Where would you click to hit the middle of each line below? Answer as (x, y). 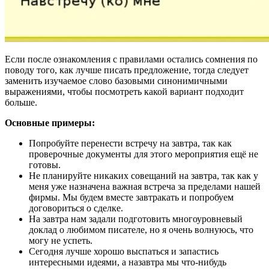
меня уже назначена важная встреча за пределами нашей (145, 186)
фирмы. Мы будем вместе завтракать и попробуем (131, 197)
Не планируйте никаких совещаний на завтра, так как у (144, 175)
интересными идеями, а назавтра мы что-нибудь (128, 262)
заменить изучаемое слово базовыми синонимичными (116, 80)
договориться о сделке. (76, 208)
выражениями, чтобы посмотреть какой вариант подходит (124, 91)
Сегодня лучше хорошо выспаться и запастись (124, 251)
